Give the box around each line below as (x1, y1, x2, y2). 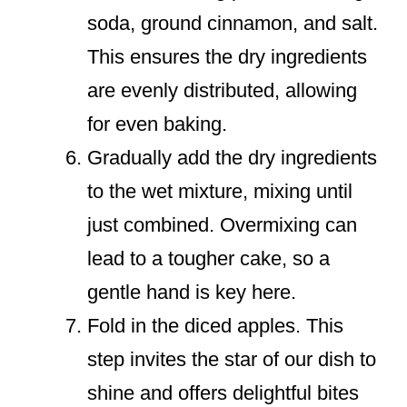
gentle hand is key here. (87, 281, 296, 304)
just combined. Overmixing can (87, 213, 357, 237)
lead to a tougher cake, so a (87, 247, 330, 271)
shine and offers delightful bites (87, 382, 359, 405)
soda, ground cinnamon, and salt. (87, 12, 378, 35)
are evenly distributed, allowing (87, 79, 357, 103)
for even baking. (87, 113, 227, 136)
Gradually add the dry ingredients (87, 146, 377, 170)
